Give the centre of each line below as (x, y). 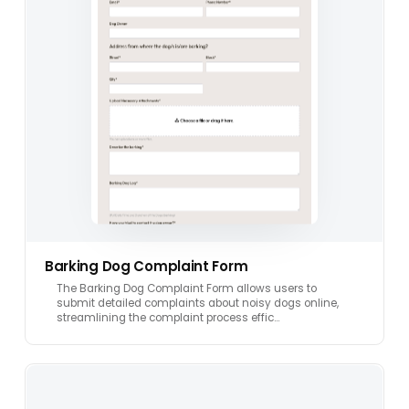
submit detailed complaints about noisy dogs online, (198, 304)
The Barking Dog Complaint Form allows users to (187, 289)
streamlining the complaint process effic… (168, 318)
